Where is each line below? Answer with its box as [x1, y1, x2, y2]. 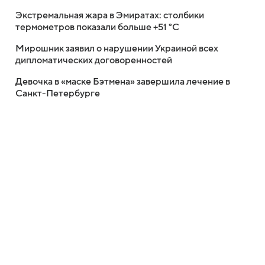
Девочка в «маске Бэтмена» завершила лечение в [15, 76, 230, 87]
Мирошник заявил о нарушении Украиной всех [15, 43, 218, 54]
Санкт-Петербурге [15, 88, 100, 99]
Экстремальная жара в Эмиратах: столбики [15, 10, 204, 21]
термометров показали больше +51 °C [15, 22, 179, 33]
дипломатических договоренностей [15, 55, 172, 66]
